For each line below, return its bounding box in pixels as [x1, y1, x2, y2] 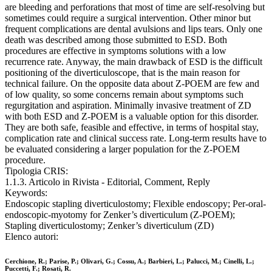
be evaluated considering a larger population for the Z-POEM [5, 144, 240, 155]
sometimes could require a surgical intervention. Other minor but [5, 13, 251, 24]
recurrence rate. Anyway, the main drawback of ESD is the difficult [5, 56, 262, 67]
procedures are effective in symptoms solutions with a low [5, 46, 226, 56]
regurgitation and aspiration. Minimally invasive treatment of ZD [5, 100, 251, 111]
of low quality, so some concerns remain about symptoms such [5, 89, 243, 100]
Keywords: [5, 188, 47, 199]
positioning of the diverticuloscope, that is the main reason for [5, 67, 240, 78]
